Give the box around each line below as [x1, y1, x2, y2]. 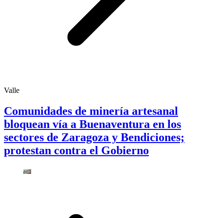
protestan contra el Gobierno [4, 144, 149, 157]
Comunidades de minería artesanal [4, 104, 178, 117]
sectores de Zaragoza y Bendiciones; [4, 130, 184, 144]
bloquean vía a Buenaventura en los [4, 117, 181, 130]
